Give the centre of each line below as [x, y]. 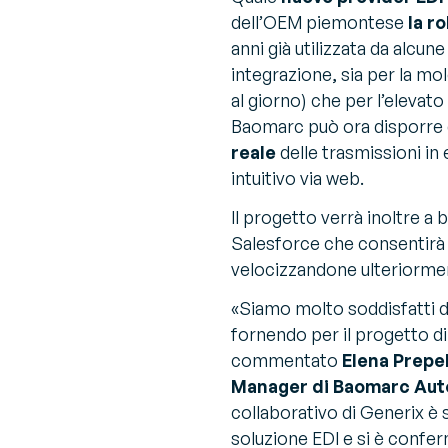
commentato [286, 360]
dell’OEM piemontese [319, 22]
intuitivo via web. [297, 178]
